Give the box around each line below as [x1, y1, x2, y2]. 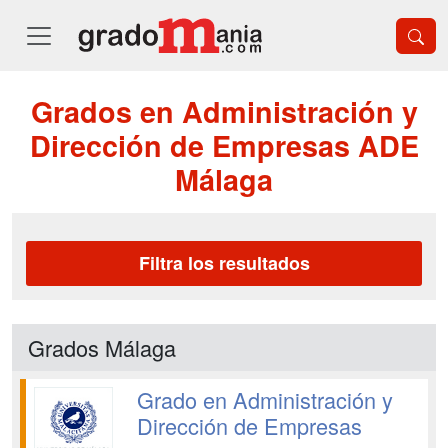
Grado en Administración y [136, 384, 393, 415]
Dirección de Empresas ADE [29, 125, 419, 166]
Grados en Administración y [30, 91, 418, 132]
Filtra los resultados [138, 250, 310, 276]
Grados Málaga [28, 332, 176, 363]
